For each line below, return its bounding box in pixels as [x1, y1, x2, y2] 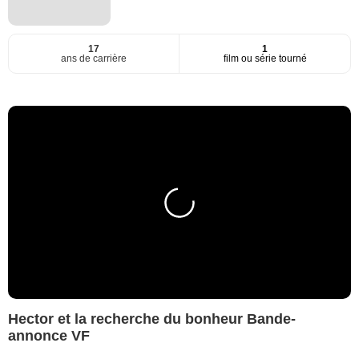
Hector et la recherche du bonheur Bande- [8, 310, 296, 327]
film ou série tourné [223, 53, 307, 65]
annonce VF [8, 327, 90, 344]
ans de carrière [61, 53, 127, 65]
